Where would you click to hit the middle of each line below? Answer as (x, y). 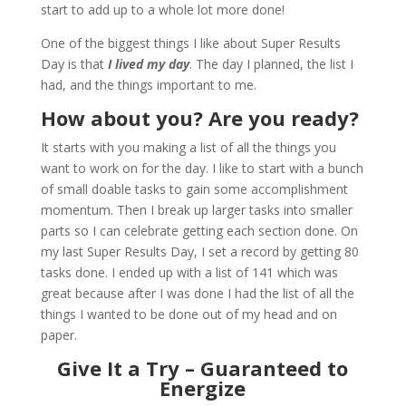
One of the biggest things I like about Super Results (190, 43)
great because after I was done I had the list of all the (197, 293)
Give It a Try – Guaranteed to (203, 367)
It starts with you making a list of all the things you (188, 147)
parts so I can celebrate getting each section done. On (199, 230)
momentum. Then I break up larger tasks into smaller (196, 209)
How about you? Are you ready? (203, 117)
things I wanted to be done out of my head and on (188, 314)
